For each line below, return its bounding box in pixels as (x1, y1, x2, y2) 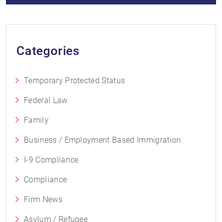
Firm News (24, 195, 62, 204)
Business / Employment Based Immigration (24, 135, 181, 145)
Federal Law (24, 96, 68, 105)
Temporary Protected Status (24, 76, 125, 85)
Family (24, 115, 49, 125)
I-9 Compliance (24, 155, 79, 165)
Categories (16, 44, 80, 58)
